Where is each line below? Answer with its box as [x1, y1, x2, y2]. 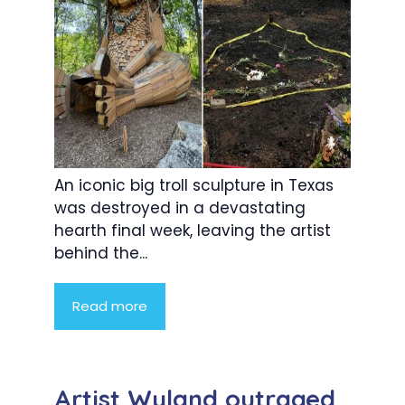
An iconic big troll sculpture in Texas [54, 174, 334, 197]
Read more [72, 297, 147, 316]
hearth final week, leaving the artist [54, 220, 331, 242]
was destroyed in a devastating [54, 197, 306, 220]
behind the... [54, 242, 147, 265]
